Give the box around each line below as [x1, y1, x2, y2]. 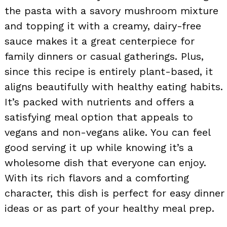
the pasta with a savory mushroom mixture [5, 4, 218, 17]
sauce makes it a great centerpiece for [5, 34, 195, 47]
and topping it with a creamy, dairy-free [5, 19, 201, 32]
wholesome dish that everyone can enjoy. [5, 156, 206, 169]
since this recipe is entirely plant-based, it [5, 65, 213, 78]
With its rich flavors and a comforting [5, 171, 189, 184]
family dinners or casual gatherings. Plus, [5, 50, 204, 62]
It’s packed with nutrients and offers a [5, 95, 194, 108]
